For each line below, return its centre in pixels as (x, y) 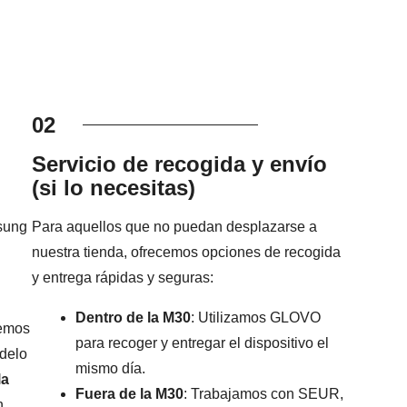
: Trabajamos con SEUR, (264, 394)
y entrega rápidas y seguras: (123, 278)
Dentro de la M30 (134, 318)
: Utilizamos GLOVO (256, 318)
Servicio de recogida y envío (180, 164)
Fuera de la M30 (130, 394)
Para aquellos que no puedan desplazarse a (175, 227)
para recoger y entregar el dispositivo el (203, 343)
